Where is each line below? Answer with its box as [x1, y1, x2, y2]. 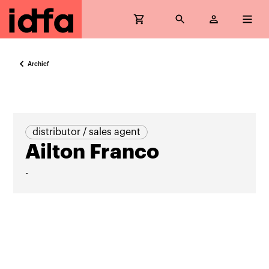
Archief [28, 61, 50, 67]
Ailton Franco [25, 142, 160, 162]
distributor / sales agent [32, 127, 141, 137]
